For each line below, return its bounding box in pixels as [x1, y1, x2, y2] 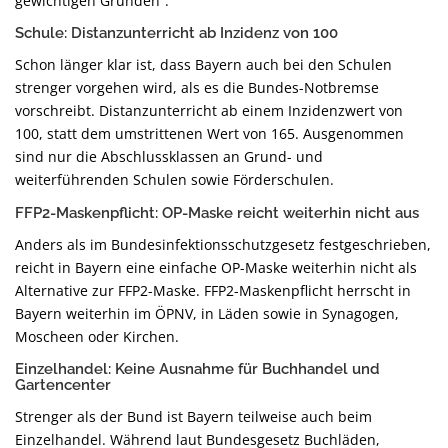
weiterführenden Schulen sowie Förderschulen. [15, 170, 334, 190]
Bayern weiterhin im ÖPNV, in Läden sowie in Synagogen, [15, 303, 399, 323]
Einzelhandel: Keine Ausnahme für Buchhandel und [15, 359, 380, 377]
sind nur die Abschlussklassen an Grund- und [15, 147, 323, 167]
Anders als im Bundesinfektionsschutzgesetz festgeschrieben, [15, 234, 431, 254]
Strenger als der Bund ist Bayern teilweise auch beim [15, 406, 372, 426]
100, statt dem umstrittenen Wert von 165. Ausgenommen [15, 124, 404, 144]
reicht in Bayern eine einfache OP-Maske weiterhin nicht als [15, 257, 417, 277]
